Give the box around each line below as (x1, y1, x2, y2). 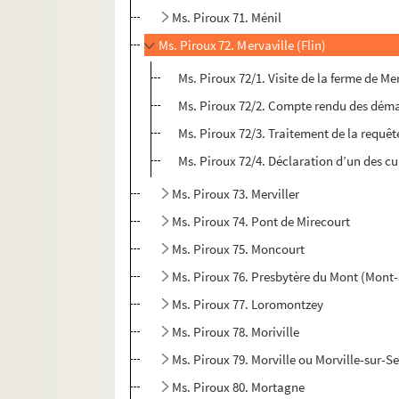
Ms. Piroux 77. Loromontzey (172, 296, 324, 313)
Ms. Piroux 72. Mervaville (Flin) (158, 37, 327, 54)
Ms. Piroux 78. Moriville (172, 323, 300, 341)
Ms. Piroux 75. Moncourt (172, 240, 305, 258)
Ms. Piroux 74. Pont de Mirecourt (172, 213, 351, 231)
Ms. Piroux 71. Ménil (172, 9, 282, 27)
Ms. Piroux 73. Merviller (172, 185, 300, 203)
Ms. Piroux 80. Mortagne (172, 379, 305, 396)
